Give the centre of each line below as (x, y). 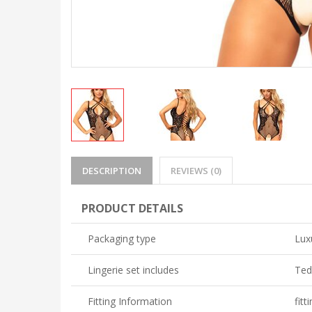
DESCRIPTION (112, 171)
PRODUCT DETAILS (132, 209)
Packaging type (122, 239)
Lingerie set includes (133, 270)
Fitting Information (130, 302)
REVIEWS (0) (196, 171)
